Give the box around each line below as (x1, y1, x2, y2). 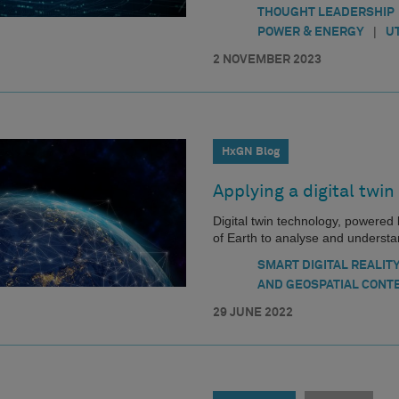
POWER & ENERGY (257, 26, 364, 38)
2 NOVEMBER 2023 (213, 53, 322, 66)
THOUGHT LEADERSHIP (257, 6, 395, 19)
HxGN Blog (222, 145, 280, 158)
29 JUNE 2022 (213, 305, 293, 319)
